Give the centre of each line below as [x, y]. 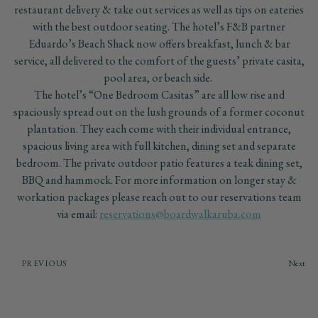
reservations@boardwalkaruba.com [180, 214]
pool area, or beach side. [159, 78]
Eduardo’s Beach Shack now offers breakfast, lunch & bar [159, 44]
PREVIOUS [44, 264]
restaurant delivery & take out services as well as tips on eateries [159, 10]
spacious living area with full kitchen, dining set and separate [159, 146]
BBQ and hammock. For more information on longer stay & [159, 180]
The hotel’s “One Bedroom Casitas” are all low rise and [159, 95]
